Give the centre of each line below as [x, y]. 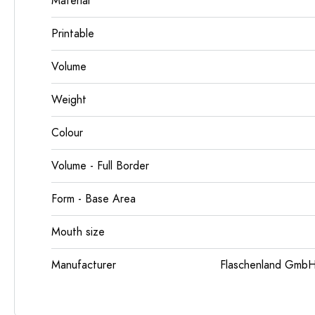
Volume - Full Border [100, 166]
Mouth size [78, 232]
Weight [69, 100]
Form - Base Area [94, 199]
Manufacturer [84, 265]
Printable [73, 34]
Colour [67, 133]
